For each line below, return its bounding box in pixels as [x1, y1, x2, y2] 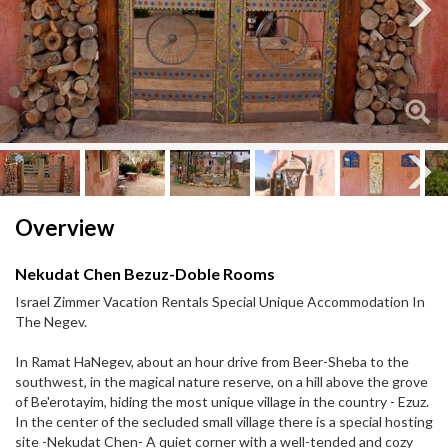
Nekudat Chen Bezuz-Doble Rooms [15, 264, 275, 284]
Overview [15, 214, 114, 242]
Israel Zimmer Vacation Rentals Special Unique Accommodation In [15, 293, 425, 311]
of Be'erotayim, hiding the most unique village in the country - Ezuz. [15, 393, 429, 411]
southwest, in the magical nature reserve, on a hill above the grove [15, 373, 428, 391]
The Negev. [15, 313, 87, 331]
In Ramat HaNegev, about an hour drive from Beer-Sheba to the [15, 353, 409, 371]
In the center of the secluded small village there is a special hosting [15, 413, 433, 431]
